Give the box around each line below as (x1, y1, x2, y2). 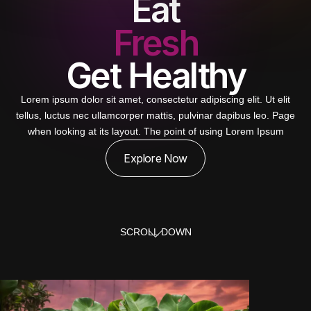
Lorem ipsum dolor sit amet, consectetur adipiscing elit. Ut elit (21, 94, 290, 105)
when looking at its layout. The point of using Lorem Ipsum (27, 126, 284, 137)
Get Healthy (65, 55, 246, 96)
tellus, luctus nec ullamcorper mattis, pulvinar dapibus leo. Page (16, 110, 295, 121)
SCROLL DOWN (119, 226, 192, 237)
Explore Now (124, 151, 187, 165)
